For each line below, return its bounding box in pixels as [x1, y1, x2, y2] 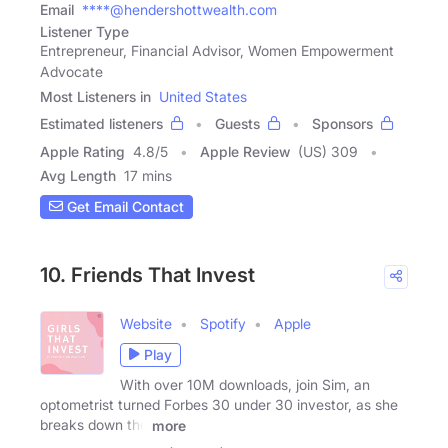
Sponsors [312, 114, 373, 132]
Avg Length [40, 166, 116, 184]
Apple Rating [40, 142, 125, 160]
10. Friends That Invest [40, 262, 255, 287]
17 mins [124, 166, 172, 184]
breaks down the [40, 415, 148, 433]
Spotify [200, 314, 246, 332]
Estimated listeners [40, 114, 163, 132]
